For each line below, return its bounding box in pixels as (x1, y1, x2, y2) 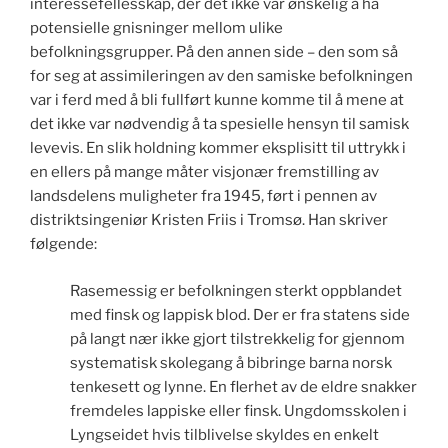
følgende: (30, 235, 97, 254)
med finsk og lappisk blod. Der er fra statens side (70, 305, 410, 324)
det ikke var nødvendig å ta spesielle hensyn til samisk (30, 115, 409, 134)
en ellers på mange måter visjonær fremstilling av (30, 163, 379, 182)
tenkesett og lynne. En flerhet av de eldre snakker (70, 377, 417, 396)
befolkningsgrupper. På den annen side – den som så (30, 43, 398, 62)
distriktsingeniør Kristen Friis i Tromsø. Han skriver (30, 211, 388, 230)
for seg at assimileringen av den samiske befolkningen (30, 67, 413, 86)
